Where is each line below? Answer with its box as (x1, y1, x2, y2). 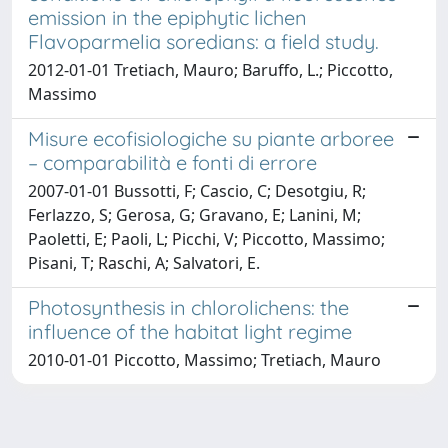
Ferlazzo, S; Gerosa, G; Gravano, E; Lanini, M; (28, 203, 361, 226)
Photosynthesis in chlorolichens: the (28, 294, 349, 320)
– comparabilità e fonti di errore (28, 149, 317, 175)
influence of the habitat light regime (28, 318, 352, 344)
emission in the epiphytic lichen (28, 4, 307, 30)
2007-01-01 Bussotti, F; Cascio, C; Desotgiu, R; (28, 179, 366, 202)
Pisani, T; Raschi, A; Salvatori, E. (28, 251, 260, 274)
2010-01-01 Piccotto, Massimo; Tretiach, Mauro (28, 348, 381, 371)
